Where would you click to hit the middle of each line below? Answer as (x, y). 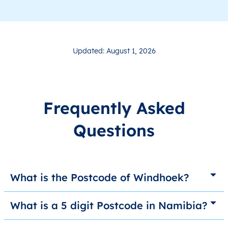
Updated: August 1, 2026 (114, 51)
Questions (114, 131)
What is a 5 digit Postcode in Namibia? (109, 206)
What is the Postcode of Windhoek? (99, 178)
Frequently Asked (114, 108)
